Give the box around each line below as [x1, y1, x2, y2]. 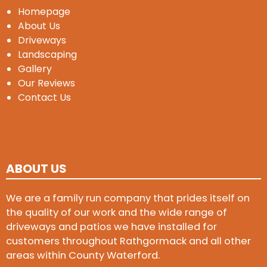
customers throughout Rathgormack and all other [6, 234, 251, 249]
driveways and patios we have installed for [6, 220, 217, 234]
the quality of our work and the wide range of [6, 206, 227, 220]
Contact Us [18, 90, 71, 104]
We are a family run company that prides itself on [6, 191, 250, 206]
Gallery [18, 61, 52, 76]
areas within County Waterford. [6, 249, 160, 263]
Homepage [18, 4, 70, 18]
